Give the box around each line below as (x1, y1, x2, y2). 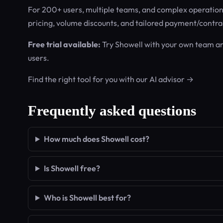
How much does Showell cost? (43, 134, 149, 144)
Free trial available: (28, 39, 101, 49)
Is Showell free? (43, 163, 100, 173)
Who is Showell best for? (43, 193, 131, 203)
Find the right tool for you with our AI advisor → (28, 74, 194, 84)
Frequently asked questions (28, 103, 196, 118)
